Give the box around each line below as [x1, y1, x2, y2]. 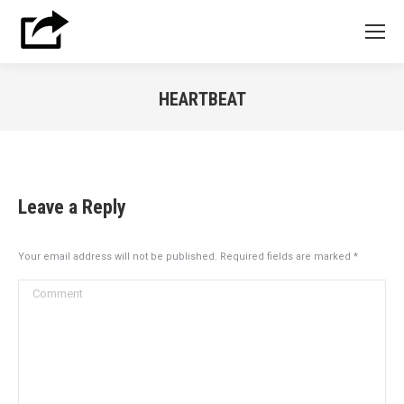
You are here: [202, 114, 280, 130]
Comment [18, 280, 78, 297]
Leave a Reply [18, 196, 126, 218]
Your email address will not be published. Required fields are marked [18, 251, 353, 262]
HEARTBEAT [158, 88, 246, 110]
